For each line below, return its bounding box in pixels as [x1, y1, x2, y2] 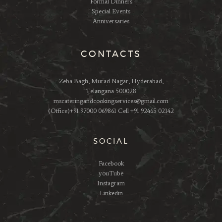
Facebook [98, 160, 124, 167]
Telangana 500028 [86, 87, 136, 95]
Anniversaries [93, 17, 129, 25]
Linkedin [99, 189, 123, 197]
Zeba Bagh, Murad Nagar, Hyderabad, [58, 77, 164, 85]
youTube [99, 169, 123, 177]
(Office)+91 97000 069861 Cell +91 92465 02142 [48, 107, 174, 114]
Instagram [97, 179, 125, 187]
